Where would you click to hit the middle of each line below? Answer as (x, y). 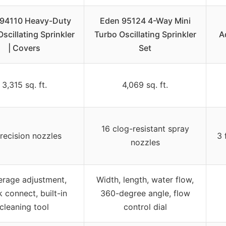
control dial (145, 207)
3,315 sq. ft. (24, 84)
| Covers (24, 48)
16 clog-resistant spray (145, 128)
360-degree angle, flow (145, 193)
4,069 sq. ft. (145, 84)
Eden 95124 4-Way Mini (145, 20)
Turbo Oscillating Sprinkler (145, 34)
